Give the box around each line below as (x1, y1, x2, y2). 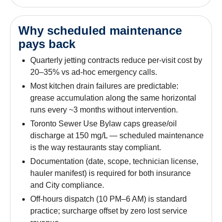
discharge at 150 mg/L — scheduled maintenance (30, 131, 204, 140)
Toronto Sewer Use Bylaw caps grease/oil (30, 119, 177, 128)
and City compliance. (30, 180, 104, 189)
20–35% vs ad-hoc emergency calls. (30, 67, 157, 76)
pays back (18, 37, 75, 51)
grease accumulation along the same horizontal (30, 93, 196, 102)
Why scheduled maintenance (18, 23, 182, 37)
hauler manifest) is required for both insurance (30, 168, 191, 177)
